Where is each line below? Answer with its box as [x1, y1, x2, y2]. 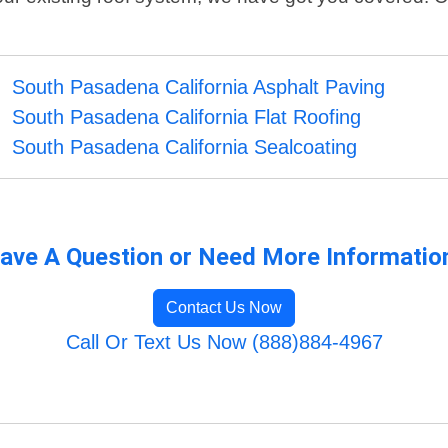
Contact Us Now [166, 299, 282, 317]
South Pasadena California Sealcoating [12, 136, 358, 159]
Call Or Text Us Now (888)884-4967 [65, 331, 383, 354]
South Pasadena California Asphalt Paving [12, 76, 386, 99]
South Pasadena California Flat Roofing [12, 106, 362, 129]
